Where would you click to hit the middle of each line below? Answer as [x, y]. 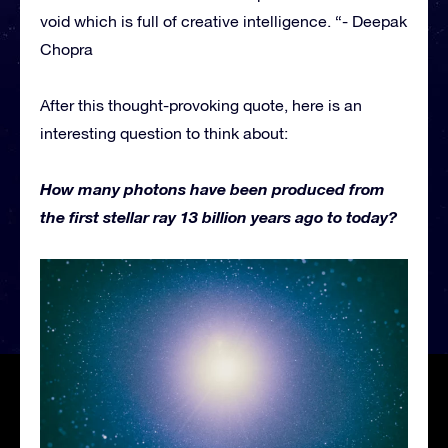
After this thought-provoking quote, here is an [201, 104]
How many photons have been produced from [212, 188]
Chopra [66, 48]
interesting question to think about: [164, 132]
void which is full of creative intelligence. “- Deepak [223, 20]
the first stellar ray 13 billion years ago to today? [218, 216]
